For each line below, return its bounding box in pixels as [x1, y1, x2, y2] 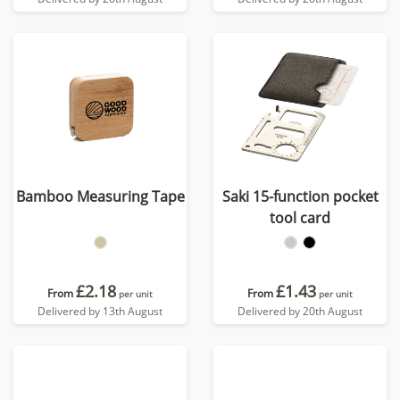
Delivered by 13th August [37, 304, 162, 319]
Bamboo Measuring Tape [15, 187, 185, 206]
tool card [270, 208, 330, 228]
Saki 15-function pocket [221, 187, 379, 206]
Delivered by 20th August [237, 304, 362, 319]
